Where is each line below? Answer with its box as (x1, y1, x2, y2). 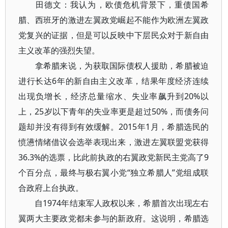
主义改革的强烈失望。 (18, 45, 100, 56)
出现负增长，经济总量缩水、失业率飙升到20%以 (18, 91, 209, 102)
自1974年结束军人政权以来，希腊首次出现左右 (18, 197, 209, 209)
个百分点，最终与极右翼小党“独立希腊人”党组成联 (18, 167, 209, 178)
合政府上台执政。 (18, 182, 83, 193)
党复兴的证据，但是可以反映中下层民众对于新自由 (18, 30, 209, 41)
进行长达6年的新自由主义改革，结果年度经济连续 (18, 75, 209, 87)
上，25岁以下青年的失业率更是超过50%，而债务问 (18, 106, 209, 117)
